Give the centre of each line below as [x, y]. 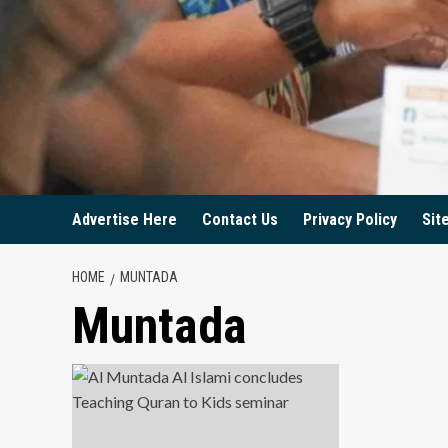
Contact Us [240, 219]
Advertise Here [124, 219]
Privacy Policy [350, 219]
